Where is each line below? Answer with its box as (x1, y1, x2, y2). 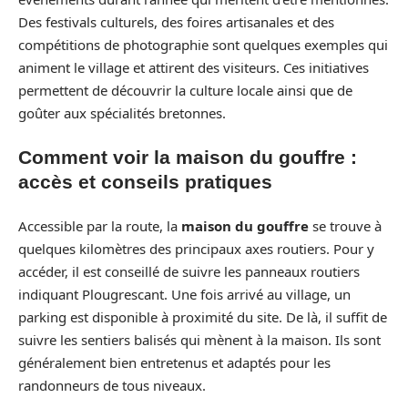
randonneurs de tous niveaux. (18, 375, 206, 394)
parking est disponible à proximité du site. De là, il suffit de (18, 307, 387, 326)
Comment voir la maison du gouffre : (18, 147, 357, 168)
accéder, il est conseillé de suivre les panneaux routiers (18, 261, 360, 280)
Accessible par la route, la (18, 216, 181, 235)
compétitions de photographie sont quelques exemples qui (18, 35, 388, 54)
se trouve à (309, 216, 382, 235)
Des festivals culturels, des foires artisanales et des (18, 12, 334, 31)
